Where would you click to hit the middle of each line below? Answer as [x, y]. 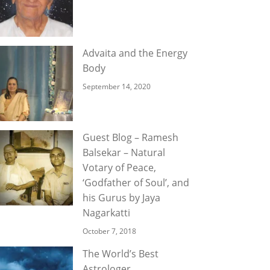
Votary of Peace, [119, 168]
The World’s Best [121, 254]
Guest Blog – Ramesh [130, 137]
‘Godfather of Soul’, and [136, 183]
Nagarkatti [106, 213]
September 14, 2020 [117, 86]
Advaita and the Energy [135, 53]
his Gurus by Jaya [121, 198]
